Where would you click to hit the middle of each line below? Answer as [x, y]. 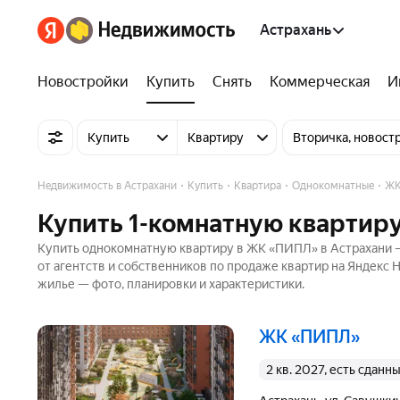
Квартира [258, 186]
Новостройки [83, 82]
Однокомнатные [333, 186]
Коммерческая [320, 82]
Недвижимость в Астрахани [107, 186]
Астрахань [296, 30]
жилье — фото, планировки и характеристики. [171, 284]
